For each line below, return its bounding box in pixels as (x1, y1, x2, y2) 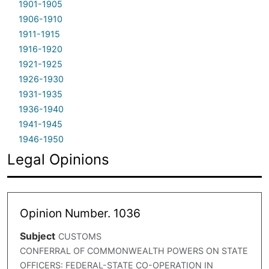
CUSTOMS (58, 231, 101, 242)
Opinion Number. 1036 (20, 205, 141, 220)
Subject (20, 230, 55, 243)
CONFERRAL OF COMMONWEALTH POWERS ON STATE (20, 246, 248, 256)
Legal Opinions (7, 150, 109, 168)
